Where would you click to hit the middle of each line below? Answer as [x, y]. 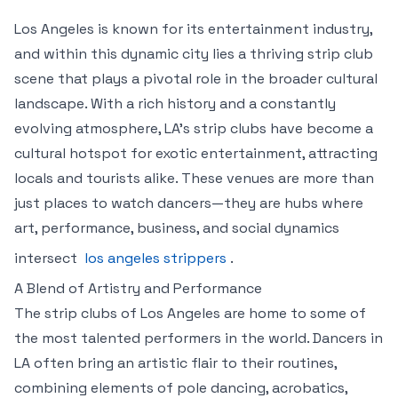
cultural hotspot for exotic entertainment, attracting [196, 153]
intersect [48, 258]
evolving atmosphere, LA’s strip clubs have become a [194, 128]
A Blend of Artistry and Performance [138, 288]
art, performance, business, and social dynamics [177, 228]
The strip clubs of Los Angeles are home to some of [190, 313]
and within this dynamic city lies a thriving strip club [194, 54]
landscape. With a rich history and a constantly [175, 103]
